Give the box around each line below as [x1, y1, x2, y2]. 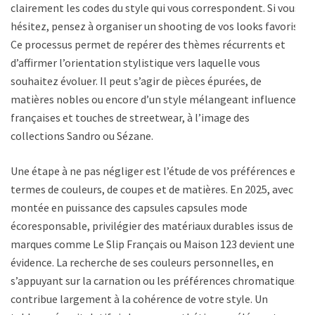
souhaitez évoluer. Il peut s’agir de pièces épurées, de [11, 74, 262, 89]
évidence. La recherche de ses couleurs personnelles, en [11, 255, 274, 270]
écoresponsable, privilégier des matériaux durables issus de [11, 219, 293, 233]
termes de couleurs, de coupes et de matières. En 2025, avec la [11, 182, 304, 197]
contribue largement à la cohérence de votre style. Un [11, 292, 268, 307]
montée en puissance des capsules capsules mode [11, 200, 247, 215]
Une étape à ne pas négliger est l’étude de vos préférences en [11, 164, 302, 179]
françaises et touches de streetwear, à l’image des [11, 110, 250, 125]
